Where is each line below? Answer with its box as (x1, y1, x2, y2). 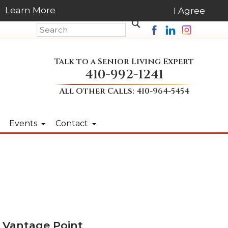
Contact (55, 118, 88, 128)
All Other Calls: (59, 85, 136, 97)
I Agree (174, 6, 205, 16)
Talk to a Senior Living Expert (54, 56, 194, 67)
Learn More (5, 5, 55, 15)
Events (9, 118, 37, 128)
